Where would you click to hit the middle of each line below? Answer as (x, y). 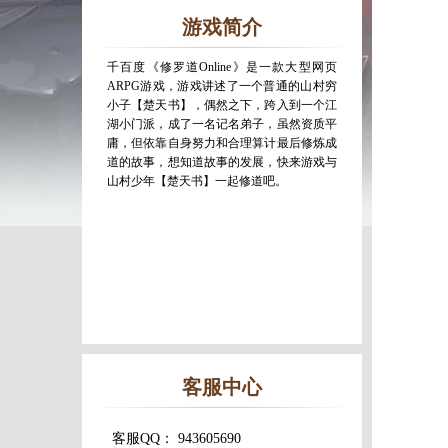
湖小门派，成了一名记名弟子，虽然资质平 (222, 124)
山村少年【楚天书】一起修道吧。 (197, 181)
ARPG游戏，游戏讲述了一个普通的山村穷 (222, 86)
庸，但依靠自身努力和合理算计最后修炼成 (222, 143)
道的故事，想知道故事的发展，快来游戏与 (222, 162)
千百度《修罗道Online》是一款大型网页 (222, 67)
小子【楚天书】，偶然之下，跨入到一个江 (222, 105)
